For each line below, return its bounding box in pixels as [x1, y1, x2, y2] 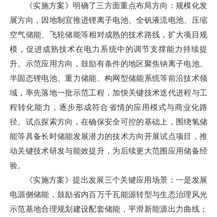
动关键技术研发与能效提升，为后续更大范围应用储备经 [10, 147, 207, 155]
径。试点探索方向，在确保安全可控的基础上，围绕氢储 [10, 118, 207, 126]
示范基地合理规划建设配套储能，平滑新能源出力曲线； [10, 205, 207, 213]
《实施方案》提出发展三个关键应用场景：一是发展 [25, 176, 207, 184]
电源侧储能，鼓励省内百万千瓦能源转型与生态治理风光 [10, 190, 207, 199]
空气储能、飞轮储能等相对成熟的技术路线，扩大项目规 [10, 31, 207, 39]
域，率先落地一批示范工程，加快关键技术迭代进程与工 [10, 89, 207, 97]
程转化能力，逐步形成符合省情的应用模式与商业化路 [10, 103, 207, 111]
